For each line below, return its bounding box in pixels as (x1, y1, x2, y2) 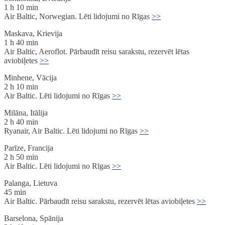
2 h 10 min (4, 82, 38, 91)
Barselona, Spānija (4, 214, 63, 223)
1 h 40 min (4, 38, 38, 47)
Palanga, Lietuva (4, 179, 57, 188)
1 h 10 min (4, 3, 38, 12)
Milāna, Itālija (4, 108, 48, 118)
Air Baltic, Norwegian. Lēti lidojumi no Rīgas (4, 12, 152, 21)
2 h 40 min (4, 118, 38, 127)
